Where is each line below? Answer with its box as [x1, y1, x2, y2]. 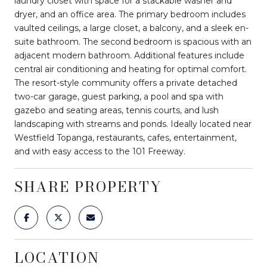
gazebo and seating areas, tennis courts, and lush [14, 104, 219, 116]
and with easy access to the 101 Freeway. [14, 145, 185, 157]
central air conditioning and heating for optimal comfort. [14, 63, 247, 74]
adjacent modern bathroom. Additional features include [14, 49, 244, 61]
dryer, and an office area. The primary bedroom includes [14, 8, 246, 20]
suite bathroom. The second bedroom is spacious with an [14, 36, 252, 47]
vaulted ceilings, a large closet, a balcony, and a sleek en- [14, 22, 249, 33]
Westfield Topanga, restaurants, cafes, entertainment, [14, 132, 237, 143]
